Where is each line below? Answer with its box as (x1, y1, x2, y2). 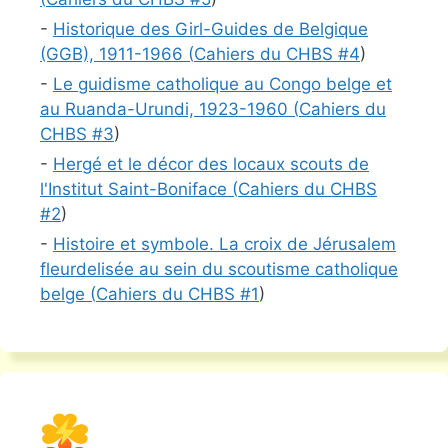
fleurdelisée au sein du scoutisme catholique (40, 259, 398, 280)
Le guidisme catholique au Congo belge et (53, 74, 392, 95)
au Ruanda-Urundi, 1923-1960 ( (40, 99, 299, 120)
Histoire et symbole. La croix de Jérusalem (53, 234, 396, 255)
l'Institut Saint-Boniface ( (40, 179, 238, 200)
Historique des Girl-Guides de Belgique (53, 19, 368, 40)
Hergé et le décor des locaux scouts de (53, 154, 369, 175)
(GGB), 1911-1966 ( (40, 44, 194, 65)
